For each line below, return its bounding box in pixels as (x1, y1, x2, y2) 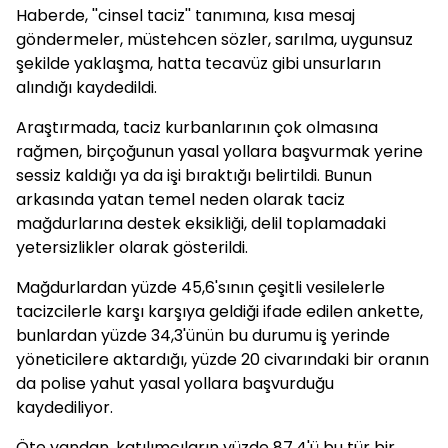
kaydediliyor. (16, 396, 113, 419)
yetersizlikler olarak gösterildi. (16, 236, 248, 259)
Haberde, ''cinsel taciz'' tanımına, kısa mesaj (16, 4, 355, 27)
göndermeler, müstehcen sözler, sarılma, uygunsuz (16, 28, 413, 51)
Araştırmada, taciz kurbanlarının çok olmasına (16, 116, 378, 139)
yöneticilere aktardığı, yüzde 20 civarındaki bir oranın (16, 348, 429, 371)
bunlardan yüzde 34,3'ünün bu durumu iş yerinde (16, 324, 390, 347)
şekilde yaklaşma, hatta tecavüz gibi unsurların (16, 52, 381, 75)
